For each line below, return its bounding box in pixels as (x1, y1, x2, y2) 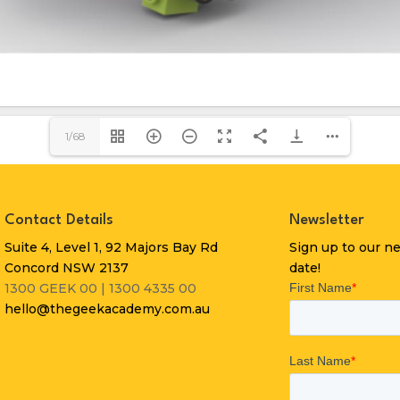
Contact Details (4, 212, 114, 228)
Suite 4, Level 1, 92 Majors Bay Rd (4, 238, 219, 255)
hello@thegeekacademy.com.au (4, 300, 211, 317)
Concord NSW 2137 (4, 259, 129, 276)
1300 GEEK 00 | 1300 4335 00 (4, 279, 197, 296)
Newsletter (289, 212, 365, 228)
